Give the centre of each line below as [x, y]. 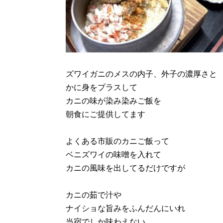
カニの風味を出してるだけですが [125, 168]
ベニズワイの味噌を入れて [113, 154]
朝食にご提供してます [106, 114]
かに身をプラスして [102, 87]
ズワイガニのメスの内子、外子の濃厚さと [141, 74]
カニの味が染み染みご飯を [113, 101]
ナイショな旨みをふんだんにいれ [125, 208]
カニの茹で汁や [94, 195]
